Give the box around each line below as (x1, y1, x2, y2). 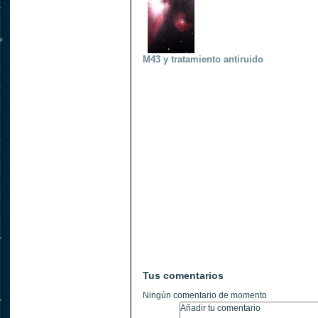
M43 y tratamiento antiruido (143, 53, 263, 65)
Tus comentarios (143, 269, 224, 281)
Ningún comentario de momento (143, 290, 267, 300)
